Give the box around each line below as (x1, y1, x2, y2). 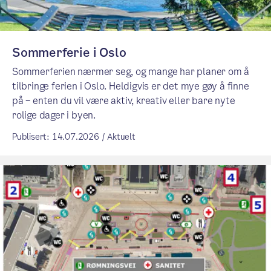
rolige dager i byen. (12, 108, 96, 122)
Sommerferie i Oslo (12, 44, 126, 61)
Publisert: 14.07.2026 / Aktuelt (12, 130, 135, 143)
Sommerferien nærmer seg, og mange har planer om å (12, 64, 250, 79)
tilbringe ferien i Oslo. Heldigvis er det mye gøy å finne (12, 79, 249, 93)
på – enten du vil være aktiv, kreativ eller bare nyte (12, 93, 235, 108)
